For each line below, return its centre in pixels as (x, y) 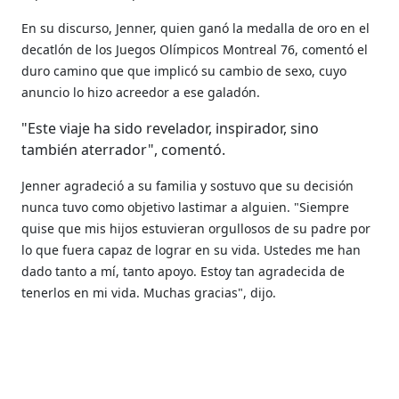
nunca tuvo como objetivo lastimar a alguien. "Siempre (186, 207)
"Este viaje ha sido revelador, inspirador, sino (171, 128)
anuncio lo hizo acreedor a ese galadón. (141, 92)
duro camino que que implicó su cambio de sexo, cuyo (184, 70)
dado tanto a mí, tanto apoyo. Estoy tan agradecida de (183, 271)
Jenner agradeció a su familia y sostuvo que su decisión (188, 185)
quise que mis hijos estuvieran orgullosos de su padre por (196, 228)
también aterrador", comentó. (124, 149)
